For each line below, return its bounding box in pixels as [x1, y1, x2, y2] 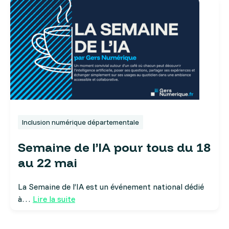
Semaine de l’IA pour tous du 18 [18, 140, 211, 155]
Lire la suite [33, 194, 75, 204]
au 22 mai [18, 155, 77, 171]
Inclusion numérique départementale [22, 118, 139, 127]
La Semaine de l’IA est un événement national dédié [18, 181, 204, 192]
